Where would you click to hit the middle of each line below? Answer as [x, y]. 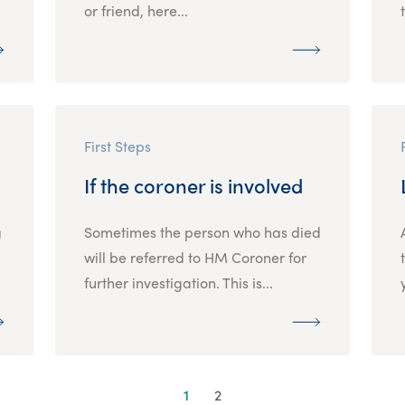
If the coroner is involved [193, 185]
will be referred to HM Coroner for [195, 257]
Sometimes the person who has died [202, 231]
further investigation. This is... [178, 282]
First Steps [117, 146]
